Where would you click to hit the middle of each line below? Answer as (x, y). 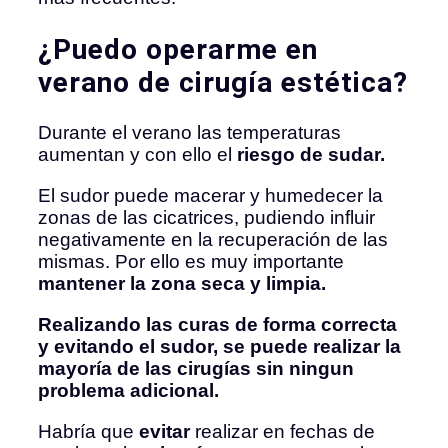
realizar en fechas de (282, 431)
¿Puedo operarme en (178, 49)
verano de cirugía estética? (223, 82)
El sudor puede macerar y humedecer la (210, 195)
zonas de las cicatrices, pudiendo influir (206, 217)
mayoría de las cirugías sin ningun (196, 368)
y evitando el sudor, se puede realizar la (219, 346)
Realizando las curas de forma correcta (217, 324)
